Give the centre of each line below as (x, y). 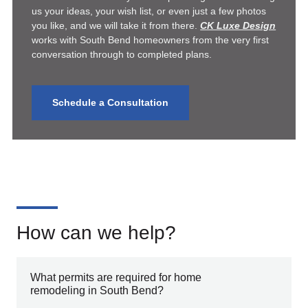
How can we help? (96, 232)
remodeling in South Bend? (97, 290)
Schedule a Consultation (111, 103)
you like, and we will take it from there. (115, 25)
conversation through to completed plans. (122, 54)
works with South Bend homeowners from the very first (151, 40)
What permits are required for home (116, 277)
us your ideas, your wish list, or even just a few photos (149, 11)
